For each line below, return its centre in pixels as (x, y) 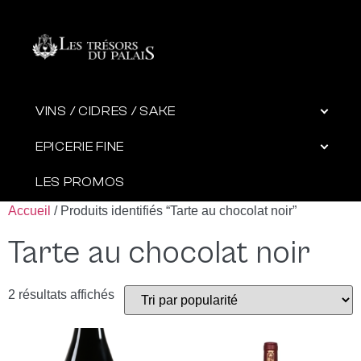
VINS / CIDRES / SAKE (106, 111)
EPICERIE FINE (80, 147)
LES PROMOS (80, 182)
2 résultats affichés (61, 295)
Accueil (29, 211)
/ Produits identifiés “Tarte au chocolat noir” (174, 211)
